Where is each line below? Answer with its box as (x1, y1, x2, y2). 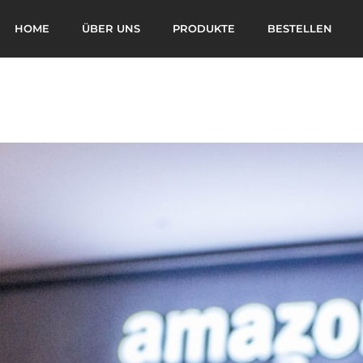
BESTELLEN (267, 22, 332, 35)
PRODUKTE (172, 22, 235, 35)
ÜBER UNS (81, 22, 140, 35)
